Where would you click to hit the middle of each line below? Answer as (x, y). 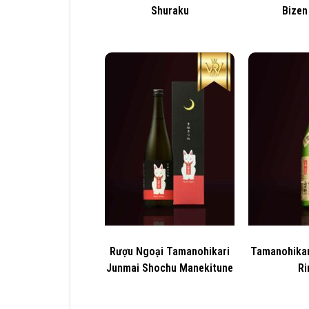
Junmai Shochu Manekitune (170, 268)
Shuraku (170, 10)
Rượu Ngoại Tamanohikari (170, 251)
